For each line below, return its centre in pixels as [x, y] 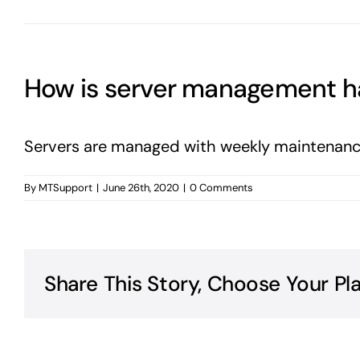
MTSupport [65, 188]
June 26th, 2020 [141, 188]
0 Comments [221, 188]
